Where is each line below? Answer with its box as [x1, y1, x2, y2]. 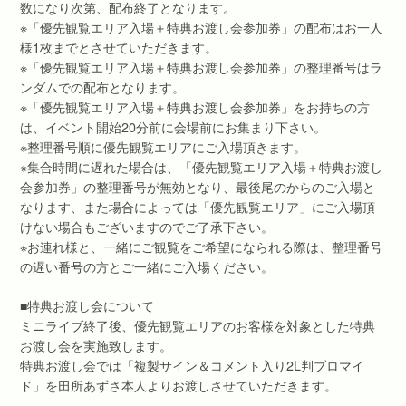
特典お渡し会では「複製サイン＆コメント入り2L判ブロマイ [20, 356, 365, 375]
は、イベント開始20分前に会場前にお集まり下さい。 [20, 117, 327, 136]
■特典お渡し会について [20, 296, 155, 315]
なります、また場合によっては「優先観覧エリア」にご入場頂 [20, 197, 376, 216]
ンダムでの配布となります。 [20, 77, 186, 96]
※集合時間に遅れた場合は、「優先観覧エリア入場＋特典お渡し [20, 157, 383, 176]
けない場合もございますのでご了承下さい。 [20, 217, 275, 236]
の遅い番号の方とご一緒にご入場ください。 [20, 256, 275, 275]
